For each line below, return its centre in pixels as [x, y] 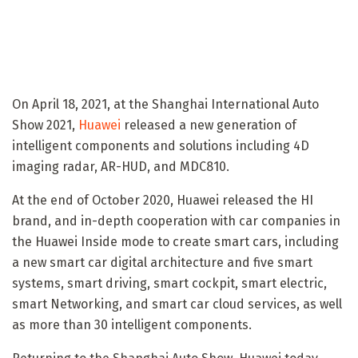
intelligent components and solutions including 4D [161, 145]
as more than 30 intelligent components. [132, 324]
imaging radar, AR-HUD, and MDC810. [121, 166]
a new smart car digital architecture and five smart [162, 262]
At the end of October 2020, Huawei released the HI [163, 200]
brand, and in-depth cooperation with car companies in [176, 221]
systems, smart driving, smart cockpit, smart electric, [169, 283]
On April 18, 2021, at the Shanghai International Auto [165, 104]
